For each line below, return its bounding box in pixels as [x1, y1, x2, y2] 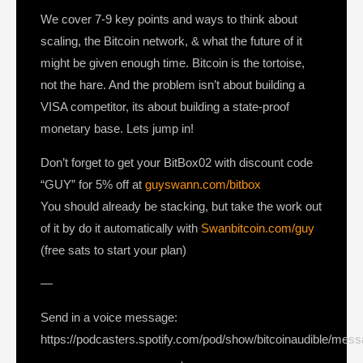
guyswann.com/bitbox [145, 177, 261, 191]
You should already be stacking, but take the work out [41, 199, 322, 213]
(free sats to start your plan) [41, 242, 186, 257]
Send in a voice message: [41, 310, 177, 324]
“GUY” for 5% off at [41, 177, 145, 191]
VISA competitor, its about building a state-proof [41, 100, 289, 114]
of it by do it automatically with [41, 220, 201, 235]
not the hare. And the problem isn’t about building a [41, 78, 305, 92]
